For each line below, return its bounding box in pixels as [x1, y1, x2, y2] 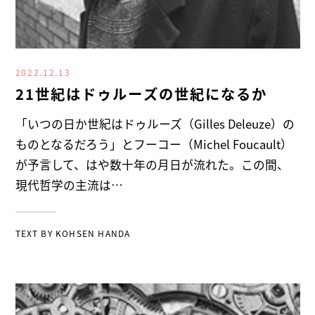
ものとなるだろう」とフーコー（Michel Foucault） [15, 135, 292, 153]
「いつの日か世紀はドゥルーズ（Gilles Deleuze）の [15, 115, 295, 132]
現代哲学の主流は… [15, 176, 123, 193]
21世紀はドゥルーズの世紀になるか [15, 82, 268, 104]
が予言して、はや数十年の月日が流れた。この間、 [15, 155, 289, 173]
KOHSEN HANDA [56, 227, 131, 240]
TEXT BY [15, 227, 56, 240]
